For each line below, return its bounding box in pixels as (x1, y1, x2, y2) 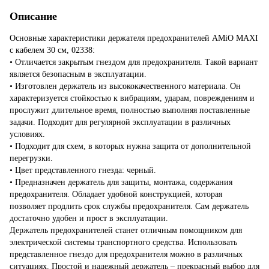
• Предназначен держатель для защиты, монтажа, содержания (10, 177, 232, 187)
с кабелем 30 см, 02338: (10, 45, 95, 55)
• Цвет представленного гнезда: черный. (10, 165, 156, 175)
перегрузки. (10, 153, 53, 163)
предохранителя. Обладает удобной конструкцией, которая (10, 189, 222, 199)
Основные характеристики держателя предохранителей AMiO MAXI (10, 33, 258, 43)
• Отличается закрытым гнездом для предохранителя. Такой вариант (10, 57, 258, 67)
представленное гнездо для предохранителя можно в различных (10, 249, 243, 259)
